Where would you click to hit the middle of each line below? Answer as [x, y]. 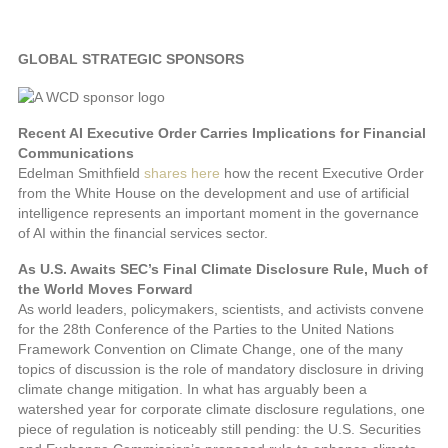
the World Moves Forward [105, 288]
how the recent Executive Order [322, 172]
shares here [182, 172]
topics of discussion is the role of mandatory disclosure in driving [221, 368]
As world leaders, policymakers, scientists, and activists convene [221, 308]
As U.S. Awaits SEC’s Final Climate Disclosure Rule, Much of [223, 268]
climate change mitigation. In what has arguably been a [192, 388]
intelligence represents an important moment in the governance [218, 212]
